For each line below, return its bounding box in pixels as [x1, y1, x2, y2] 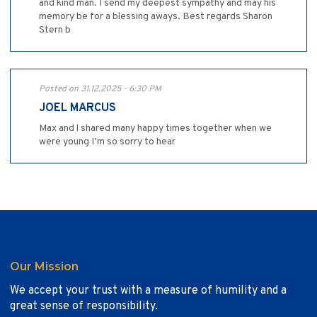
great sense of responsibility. [10, 299, 158, 313]
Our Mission [10, 259, 79, 273]
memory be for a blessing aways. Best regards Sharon [39, 10, 272, 23]
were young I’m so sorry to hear [39, 135, 175, 148]
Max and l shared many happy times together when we [39, 122, 272, 134]
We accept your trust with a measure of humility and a [10, 283, 287, 298]
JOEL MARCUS [39, 100, 116, 115]
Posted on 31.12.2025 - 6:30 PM [39, 83, 161, 95]
